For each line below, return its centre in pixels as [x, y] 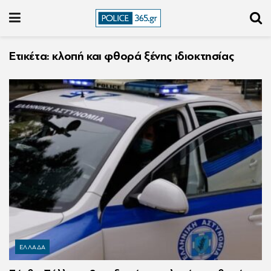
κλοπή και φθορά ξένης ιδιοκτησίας [143, 56]
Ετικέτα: [31, 56]
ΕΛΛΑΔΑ [33, 247]
